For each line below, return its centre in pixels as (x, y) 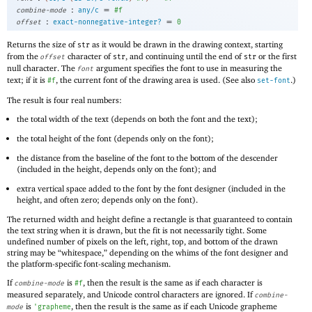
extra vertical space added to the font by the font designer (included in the (151, 188)
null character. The (42, 68)
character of (89, 56)
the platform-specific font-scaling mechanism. (89, 263)
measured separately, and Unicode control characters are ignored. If (131, 295)
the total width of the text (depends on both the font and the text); (138, 119)
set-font (274, 80)
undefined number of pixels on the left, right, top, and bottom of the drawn (142, 241)
